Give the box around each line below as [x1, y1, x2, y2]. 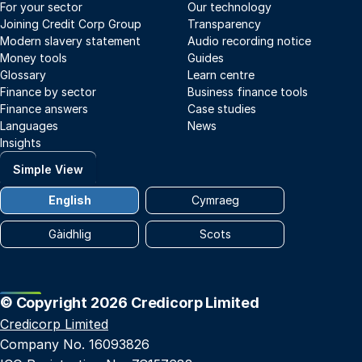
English [48, 193, 91, 208]
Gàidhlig [48, 227, 91, 242]
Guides [187, 51, 224, 65]
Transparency [187, 17, 261, 32]
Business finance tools [187, 85, 308, 99]
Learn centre [187, 68, 255, 82]
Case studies [187, 102, 256, 116]
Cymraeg [191, 193, 239, 208]
